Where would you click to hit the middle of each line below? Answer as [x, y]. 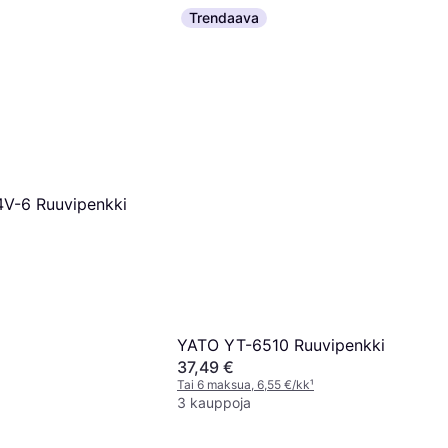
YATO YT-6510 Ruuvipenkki [281, 345]
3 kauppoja [214, 403]
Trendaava [224, 17]
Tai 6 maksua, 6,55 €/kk [243, 385]
